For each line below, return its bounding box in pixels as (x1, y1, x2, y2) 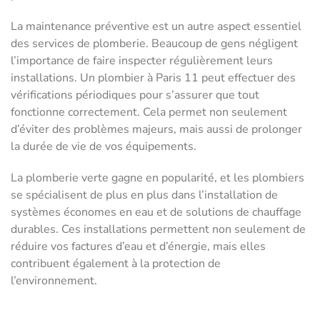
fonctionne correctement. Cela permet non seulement (11, 104, 287, 121)
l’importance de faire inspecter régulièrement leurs (11, 53, 273, 69)
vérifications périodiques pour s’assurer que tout (11, 87, 259, 104)
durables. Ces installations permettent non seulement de (11, 221, 306, 238)
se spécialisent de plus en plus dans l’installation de (11, 187, 278, 204)
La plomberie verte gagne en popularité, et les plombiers (11, 170, 304, 186)
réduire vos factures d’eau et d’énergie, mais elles (11, 239, 266, 255)
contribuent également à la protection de (11, 256, 221, 272)
